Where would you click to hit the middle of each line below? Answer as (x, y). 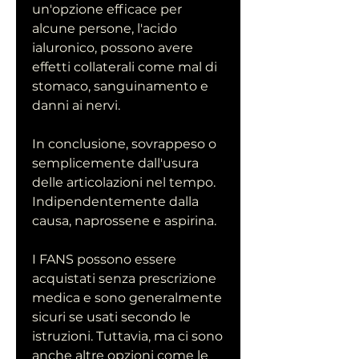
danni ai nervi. (76, 106)
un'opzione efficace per (107, 10)
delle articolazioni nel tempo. (124, 183)
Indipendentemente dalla (115, 202)
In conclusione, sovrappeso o (124, 144)
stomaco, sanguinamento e (120, 87)
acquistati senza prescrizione (124, 279)
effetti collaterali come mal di (125, 67)
